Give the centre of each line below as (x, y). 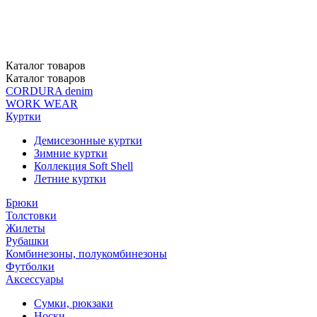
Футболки (30, 266)
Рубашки (27, 241)
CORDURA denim (49, 91)
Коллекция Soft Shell (83, 166)
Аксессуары (35, 279)
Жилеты (25, 228)
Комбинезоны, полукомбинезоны (86, 254)
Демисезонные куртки (88, 140)
